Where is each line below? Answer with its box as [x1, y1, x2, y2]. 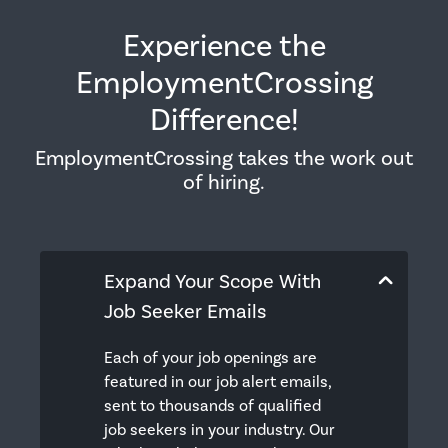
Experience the [122, 26, 326, 66]
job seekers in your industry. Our [104, 420, 335, 441]
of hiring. [183, 168, 265, 196]
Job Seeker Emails [104, 298, 266, 325]
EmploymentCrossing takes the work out [35, 144, 413, 172]
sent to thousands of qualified [104, 396, 321, 417]
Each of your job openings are [104, 348, 317, 369]
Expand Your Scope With [104, 268, 321, 295]
